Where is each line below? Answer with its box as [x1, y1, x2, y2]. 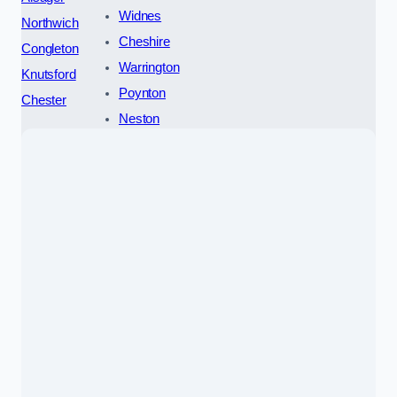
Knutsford [21, 67, 76, 82]
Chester [21, 93, 66, 108]
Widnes [118, 9, 162, 24]
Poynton [118, 86, 166, 101]
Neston [118, 112, 160, 127]
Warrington [118, 60, 180, 75]
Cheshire [118, 35, 170, 50]
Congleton [21, 42, 79, 57]
